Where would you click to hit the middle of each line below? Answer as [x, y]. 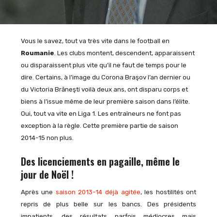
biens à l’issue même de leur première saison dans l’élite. [105, 101]
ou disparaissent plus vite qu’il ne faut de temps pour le [103, 65]
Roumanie [37, 53]
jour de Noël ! [47, 174]
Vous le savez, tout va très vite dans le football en [95, 41]
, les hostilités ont [168, 192]
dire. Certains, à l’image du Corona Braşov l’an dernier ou [105, 77]
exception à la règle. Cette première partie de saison [99, 125]
